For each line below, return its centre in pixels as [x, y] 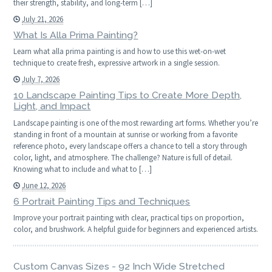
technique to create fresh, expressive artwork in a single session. [117, 63]
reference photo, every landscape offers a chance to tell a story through [131, 146]
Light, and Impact [52, 106]
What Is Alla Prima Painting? [76, 35]
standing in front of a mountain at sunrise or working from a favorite [126, 134]
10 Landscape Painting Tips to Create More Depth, [128, 95]
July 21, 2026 [43, 19]
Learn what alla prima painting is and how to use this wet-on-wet [120, 52]
